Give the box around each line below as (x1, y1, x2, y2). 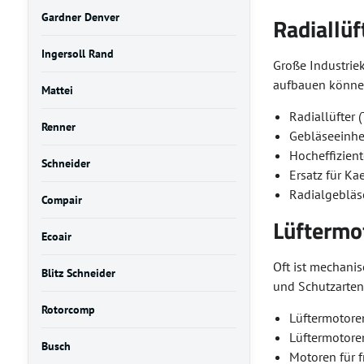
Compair (41, 193, 82, 207)
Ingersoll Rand (41, 46, 114, 61)
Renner (41, 119, 76, 134)
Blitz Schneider (41, 266, 115, 280)
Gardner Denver (41, 10, 119, 24)
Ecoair (41, 229, 71, 244)
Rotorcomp (41, 302, 95, 317)
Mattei (41, 83, 73, 97)
